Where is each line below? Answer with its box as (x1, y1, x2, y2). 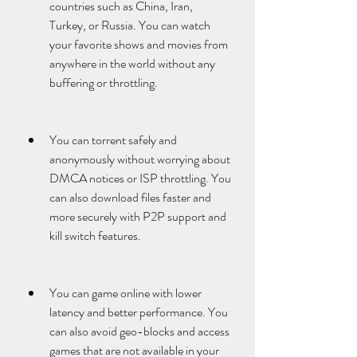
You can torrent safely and (49, 131, 177, 149)
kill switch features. (49, 226, 141, 245)
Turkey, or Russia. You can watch (49, 16, 210, 34)
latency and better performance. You (49, 303, 228, 321)
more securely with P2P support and (49, 207, 226, 226)
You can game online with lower (49, 284, 202, 302)
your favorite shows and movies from (49, 35, 228, 53)
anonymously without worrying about (49, 150, 230, 168)
